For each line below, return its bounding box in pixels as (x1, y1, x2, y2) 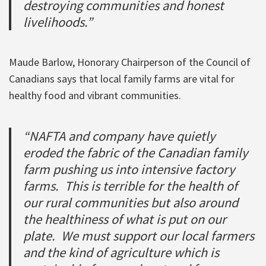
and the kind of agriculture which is (23, 243, 219, 261)
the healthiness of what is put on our (23, 210, 226, 227)
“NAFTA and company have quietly (23, 127, 216, 144)
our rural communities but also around (23, 194, 238, 211)
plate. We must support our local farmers (23, 227, 254, 244)
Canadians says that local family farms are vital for (9, 71, 235, 85)
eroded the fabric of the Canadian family (23, 144, 248, 161)
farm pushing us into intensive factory (23, 160, 235, 178)
